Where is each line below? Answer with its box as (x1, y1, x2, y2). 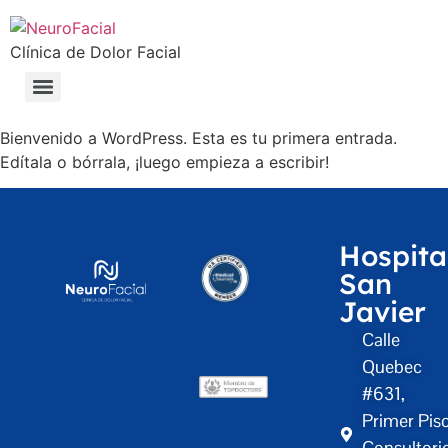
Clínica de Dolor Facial (10, 42, 181, 62)
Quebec (362, 355, 423, 379)
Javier (338, 294, 426, 330)
